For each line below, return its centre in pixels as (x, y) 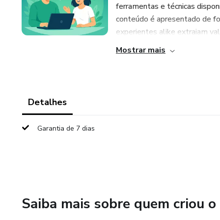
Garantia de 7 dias (66, 128)
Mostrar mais (141, 50)
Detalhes (47, 102)
